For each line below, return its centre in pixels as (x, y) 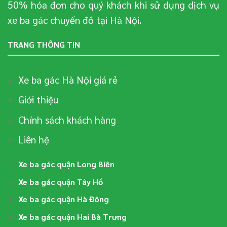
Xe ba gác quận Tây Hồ (60, 181)
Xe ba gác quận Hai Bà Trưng (72, 216)
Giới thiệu (38, 99)
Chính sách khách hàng (67, 119)
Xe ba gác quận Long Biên (66, 164)
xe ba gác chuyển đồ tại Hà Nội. (74, 20)
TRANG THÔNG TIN (44, 45)
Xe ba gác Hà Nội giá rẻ (68, 79)
